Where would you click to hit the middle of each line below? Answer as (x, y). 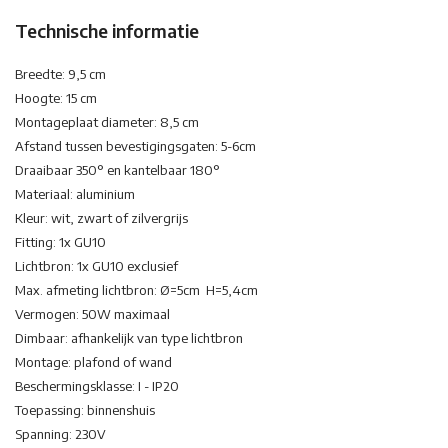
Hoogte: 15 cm (56, 98)
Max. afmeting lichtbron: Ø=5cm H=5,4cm (136, 290)
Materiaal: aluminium (75, 194)
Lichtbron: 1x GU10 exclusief (96, 266)
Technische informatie (107, 31)
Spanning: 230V (60, 434)
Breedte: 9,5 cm (60, 74)
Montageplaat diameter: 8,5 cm (107, 122)
